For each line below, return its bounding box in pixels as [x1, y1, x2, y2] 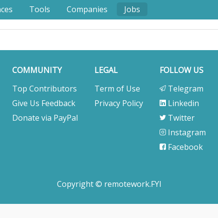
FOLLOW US [160, 65, 203, 75]
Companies [66, 4, 108, 15]
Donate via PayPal [12, 112, 78, 123]
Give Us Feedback [12, 98, 75, 109]
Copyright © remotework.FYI [56, 179, 162, 189]
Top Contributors [12, 83, 77, 94]
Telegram [166, 83, 203, 94]
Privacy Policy [94, 98, 143, 109]
